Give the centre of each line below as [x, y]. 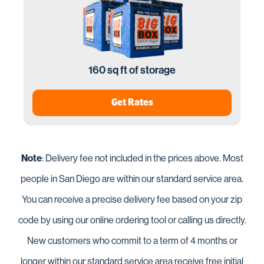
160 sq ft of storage [132, 70]
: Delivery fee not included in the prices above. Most [142, 159]
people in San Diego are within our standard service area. [132, 179]
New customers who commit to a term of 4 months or [132, 241]
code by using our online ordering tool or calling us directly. [132, 220]
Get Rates [132, 103]
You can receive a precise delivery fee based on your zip [132, 200]
